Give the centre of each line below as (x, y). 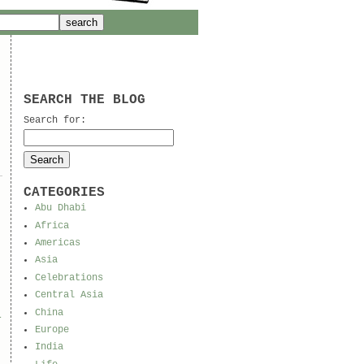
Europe (52, 329)
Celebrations (69, 277)
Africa (52, 225)
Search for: (54, 120)
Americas (57, 243)
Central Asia (69, 295)
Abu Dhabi (60, 208)
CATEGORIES (64, 192)
